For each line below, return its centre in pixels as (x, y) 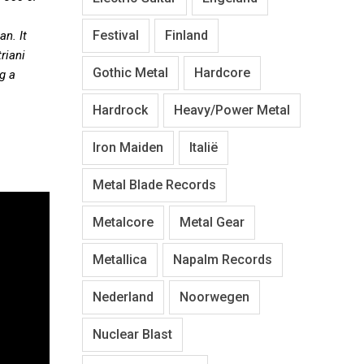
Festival (116, 35)
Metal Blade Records (154, 184)
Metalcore (123, 222)
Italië (204, 147)
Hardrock (120, 110)
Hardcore (222, 72)
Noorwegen (214, 297)
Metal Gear (212, 222)
